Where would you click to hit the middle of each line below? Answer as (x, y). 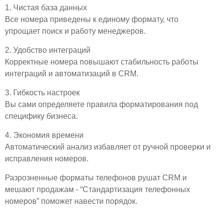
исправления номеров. (47, 158)
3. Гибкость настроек (42, 92)
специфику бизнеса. (41, 116)
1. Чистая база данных (46, 7)
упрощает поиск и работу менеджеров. (75, 31)
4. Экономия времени (44, 135)
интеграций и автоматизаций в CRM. (72, 73)
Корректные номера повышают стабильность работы (102, 62)
